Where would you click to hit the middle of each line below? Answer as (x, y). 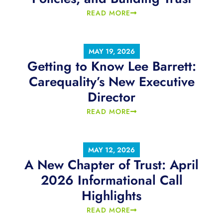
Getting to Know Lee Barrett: (111, 66)
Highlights (111, 196)
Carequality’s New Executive (111, 82)
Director (111, 97)
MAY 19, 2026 (111, 52)
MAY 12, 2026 (111, 150)
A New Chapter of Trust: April (111, 165)
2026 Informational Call (111, 180)
